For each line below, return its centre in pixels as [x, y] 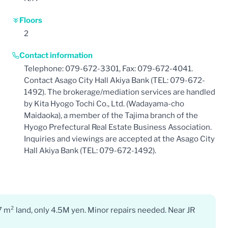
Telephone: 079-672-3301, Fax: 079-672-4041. [108, 68]
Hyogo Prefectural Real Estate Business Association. [118, 127]
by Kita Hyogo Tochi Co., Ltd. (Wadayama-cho [104, 104]
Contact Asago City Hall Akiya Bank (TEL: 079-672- [115, 80]
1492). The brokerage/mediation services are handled [120, 92]
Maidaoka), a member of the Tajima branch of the [111, 115]
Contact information [56, 55]
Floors [31, 20]
